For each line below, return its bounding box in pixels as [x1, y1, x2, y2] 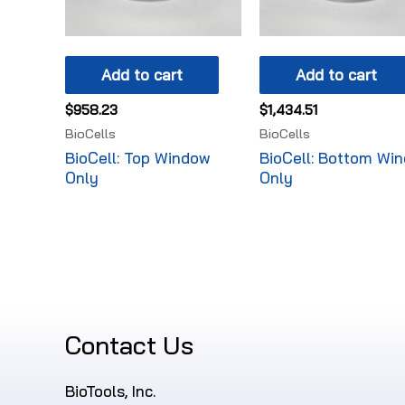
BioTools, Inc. [65, 381, 155, 400]
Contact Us [65, 329, 193, 362]
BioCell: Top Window [65, 148, 210, 168]
